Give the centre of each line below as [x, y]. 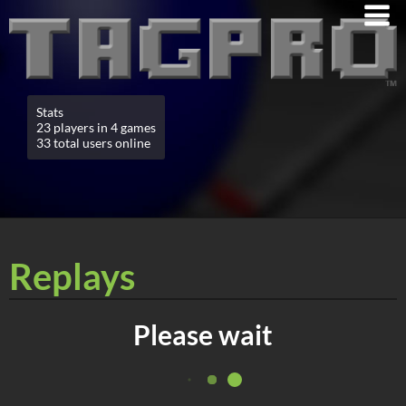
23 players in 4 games [96, 127]
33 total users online [93, 142]
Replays [72, 276]
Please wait [203, 334]
